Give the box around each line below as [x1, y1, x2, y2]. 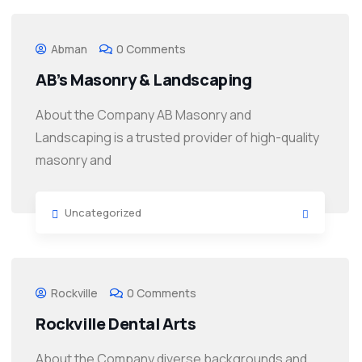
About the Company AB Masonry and [36, 106, 251, 124]
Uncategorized [65, 205, 141, 221]
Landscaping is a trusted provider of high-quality [36, 128, 319, 147]
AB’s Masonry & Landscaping [36, 69, 252, 91]
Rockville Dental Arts [36, 313, 196, 335]
